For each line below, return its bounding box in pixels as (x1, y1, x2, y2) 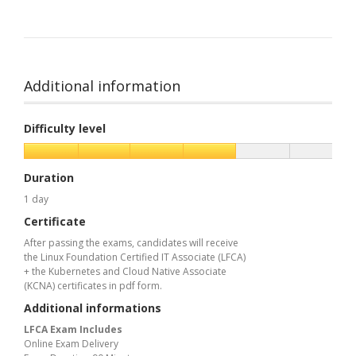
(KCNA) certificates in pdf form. (24, 278, 163, 292)
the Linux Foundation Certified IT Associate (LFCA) (24, 250, 246, 264)
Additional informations (24, 300, 162, 315)
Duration (24, 169, 75, 185)
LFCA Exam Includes (24, 322, 123, 336)
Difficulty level (24, 120, 106, 136)
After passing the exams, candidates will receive (24, 235, 239, 250)
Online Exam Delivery (24, 336, 119, 350)
